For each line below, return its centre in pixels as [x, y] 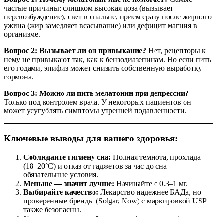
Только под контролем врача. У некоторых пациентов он [98, 102]
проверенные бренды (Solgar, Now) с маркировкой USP [115, 201]
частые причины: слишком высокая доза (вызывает [89, 8]
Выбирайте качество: [61, 192]
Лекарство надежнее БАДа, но [150, 192]
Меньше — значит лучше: [69, 183]
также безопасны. [52, 209]
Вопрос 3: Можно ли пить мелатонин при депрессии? [96, 93]
